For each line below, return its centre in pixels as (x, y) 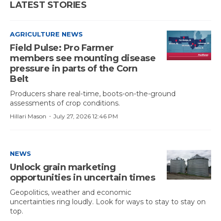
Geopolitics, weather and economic (71, 192)
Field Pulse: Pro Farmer (62, 48)
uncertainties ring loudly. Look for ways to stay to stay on (108, 202)
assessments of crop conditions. (65, 103)
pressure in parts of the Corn (74, 69)
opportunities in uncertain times (82, 178)
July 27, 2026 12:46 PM (86, 116)
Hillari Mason (28, 116)
